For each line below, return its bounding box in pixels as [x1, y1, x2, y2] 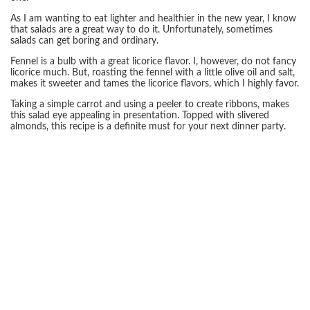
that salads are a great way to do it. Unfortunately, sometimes [10, 25, 273, 35]
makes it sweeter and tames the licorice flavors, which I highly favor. [10, 79, 299, 89]
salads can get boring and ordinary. [10, 36, 158, 46]
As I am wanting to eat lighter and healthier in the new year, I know [10, 14, 296, 24]
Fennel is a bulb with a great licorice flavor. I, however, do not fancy [10, 57, 296, 66]
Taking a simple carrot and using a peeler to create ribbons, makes [10, 100, 289, 109]
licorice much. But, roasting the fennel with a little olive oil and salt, [10, 68, 295, 77]
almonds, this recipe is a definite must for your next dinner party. [10, 122, 286, 131]
